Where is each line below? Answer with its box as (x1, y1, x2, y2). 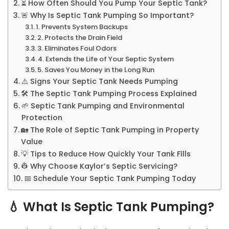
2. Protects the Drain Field (37, 33, 123, 43)
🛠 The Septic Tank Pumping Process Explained (20, 88, 197, 99)
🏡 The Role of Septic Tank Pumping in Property (20, 125, 199, 135)
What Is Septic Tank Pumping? (23, 198, 214, 216)
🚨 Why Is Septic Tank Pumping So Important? (20, 10, 194, 21)
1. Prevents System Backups (36, 22, 128, 32)
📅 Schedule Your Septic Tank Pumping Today (24, 173, 196, 184)
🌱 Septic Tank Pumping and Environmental (21, 101, 185, 111)
